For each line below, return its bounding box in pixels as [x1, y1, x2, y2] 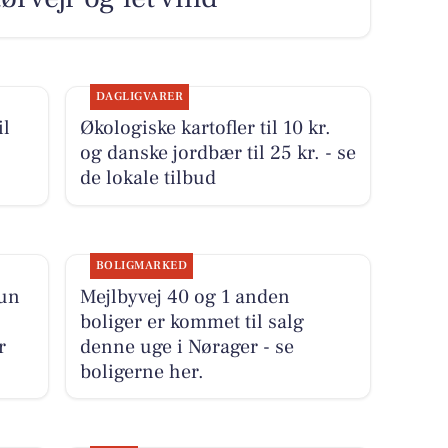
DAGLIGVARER [95, 89, 184, 105]
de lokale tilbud [79, 165, 216, 192]
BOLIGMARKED [95, 257, 188, 273]
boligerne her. [79, 358, 204, 385]
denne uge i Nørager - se [79, 333, 294, 360]
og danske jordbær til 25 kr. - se [79, 140, 356, 167]
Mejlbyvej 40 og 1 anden [79, 283, 290, 310]
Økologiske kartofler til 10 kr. [79, 115, 331, 142]
